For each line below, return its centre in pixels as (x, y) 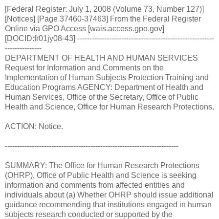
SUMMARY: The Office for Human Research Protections (102, 165)
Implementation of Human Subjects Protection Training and (107, 77)
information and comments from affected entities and (95, 185)
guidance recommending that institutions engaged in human (108, 204)
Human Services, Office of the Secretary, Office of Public (102, 97)
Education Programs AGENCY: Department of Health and (104, 87)
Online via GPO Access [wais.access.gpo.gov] (85, 28)
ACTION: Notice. (34, 126)
